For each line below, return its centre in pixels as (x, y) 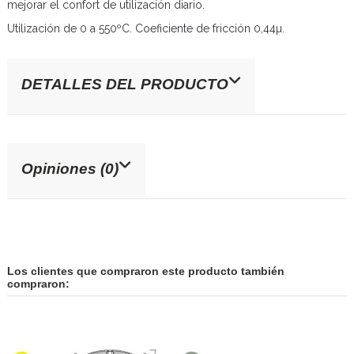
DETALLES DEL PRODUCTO (125, 84)
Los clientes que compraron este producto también (146, 271)
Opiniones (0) (70, 168)
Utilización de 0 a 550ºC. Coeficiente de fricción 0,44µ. (146, 28)
